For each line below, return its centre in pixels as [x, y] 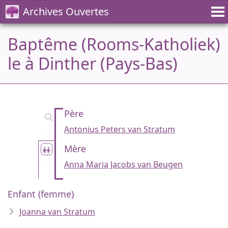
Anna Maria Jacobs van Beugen [123, 164]
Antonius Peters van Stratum [120, 129]
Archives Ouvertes [66, 11]
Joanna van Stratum [57, 212]
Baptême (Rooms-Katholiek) [114, 44]
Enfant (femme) [41, 194]
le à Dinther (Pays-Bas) [93, 63]
